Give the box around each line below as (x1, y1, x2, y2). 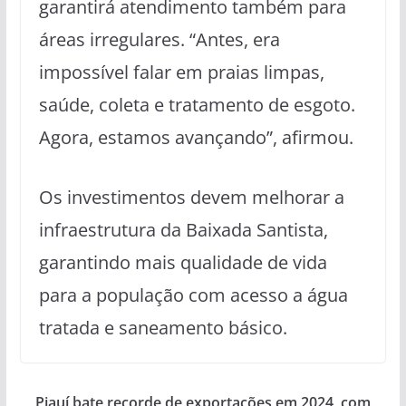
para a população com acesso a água (38, 283, 348, 308)
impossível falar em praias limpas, (38, 60, 324, 85)
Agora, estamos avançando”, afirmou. (38, 125, 353, 150)
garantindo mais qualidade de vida (38, 250, 327, 275)
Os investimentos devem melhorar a (38, 185, 344, 210)
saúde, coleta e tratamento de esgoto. (38, 92, 355, 118)
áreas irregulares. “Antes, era (38, 27, 280, 53)
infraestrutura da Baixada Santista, (38, 217, 328, 243)
